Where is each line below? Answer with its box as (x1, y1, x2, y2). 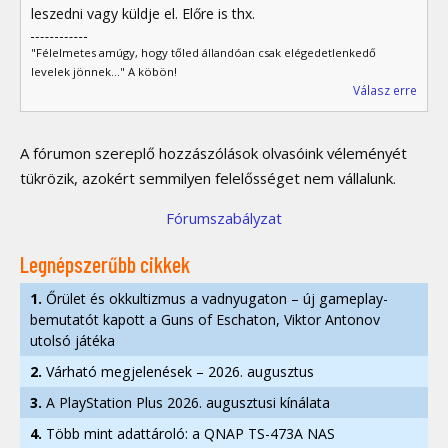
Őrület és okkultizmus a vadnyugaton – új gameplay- (42, 288, 388, 308)
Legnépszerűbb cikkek (20, 251, 190, 278)
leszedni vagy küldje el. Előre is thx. (31, 3, 255, 23)
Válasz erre (353, 81, 417, 99)
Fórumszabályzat (166, 207, 282, 228)
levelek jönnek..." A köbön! (31, 63, 177, 79)
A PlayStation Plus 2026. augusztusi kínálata (42, 392, 330, 412)
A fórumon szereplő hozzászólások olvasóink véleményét (20, 142, 407, 163)
